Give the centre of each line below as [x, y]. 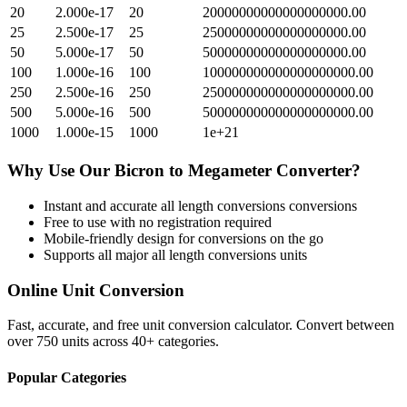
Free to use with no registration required [158, 222]
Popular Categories [67, 377]
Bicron [139, 171]
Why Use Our [61, 171]
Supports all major [98, 254]
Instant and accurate [102, 205]
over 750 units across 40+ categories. [113, 342]
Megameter [230, 171]
